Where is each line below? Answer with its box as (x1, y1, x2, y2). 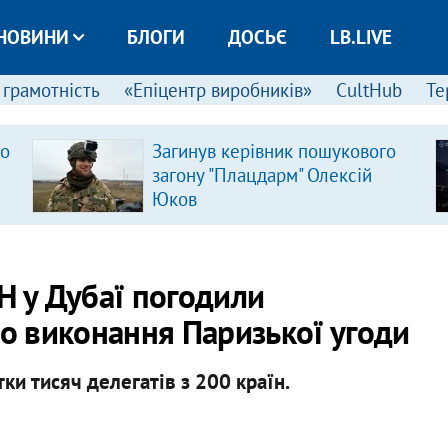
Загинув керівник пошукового (151, 139, 396, 163)
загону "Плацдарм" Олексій (151, 163, 372, 187)
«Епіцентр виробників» (123, 78, 312, 102)
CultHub (335, 78, 402, 102)
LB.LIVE (329, 25, 392, 49)
